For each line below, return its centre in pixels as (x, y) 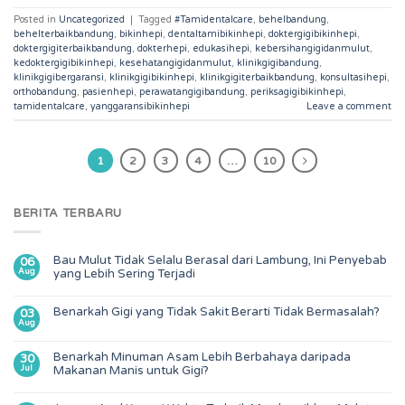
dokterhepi (162, 48)
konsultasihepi (353, 77)
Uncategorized (92, 19)
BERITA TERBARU (68, 214)
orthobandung (45, 91)
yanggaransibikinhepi (140, 106)
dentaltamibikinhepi (216, 33)
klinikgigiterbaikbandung (257, 77)
